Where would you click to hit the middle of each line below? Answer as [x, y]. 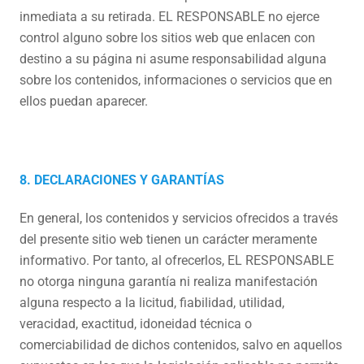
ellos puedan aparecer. [84, 101]
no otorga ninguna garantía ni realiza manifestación [169, 282]
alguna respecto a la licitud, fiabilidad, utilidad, [152, 303]
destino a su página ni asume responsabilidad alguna [173, 59]
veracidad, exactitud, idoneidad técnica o [136, 324]
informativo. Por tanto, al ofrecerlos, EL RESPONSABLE [177, 260]
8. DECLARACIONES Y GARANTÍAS [122, 180]
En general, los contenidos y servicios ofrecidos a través [179, 218]
